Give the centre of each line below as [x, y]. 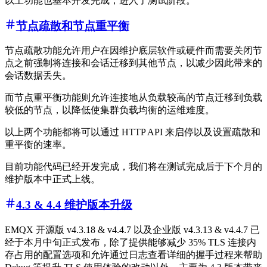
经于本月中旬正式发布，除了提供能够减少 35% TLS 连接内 [131, 242]
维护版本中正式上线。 [52, 179]
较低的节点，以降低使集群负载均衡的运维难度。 [110, 110]
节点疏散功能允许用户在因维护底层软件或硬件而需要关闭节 [133, 51]
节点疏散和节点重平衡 [72, 26]
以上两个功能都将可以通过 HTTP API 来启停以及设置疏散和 [133, 132]
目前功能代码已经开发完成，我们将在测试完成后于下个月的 [133, 167]
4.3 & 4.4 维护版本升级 [74, 205]
